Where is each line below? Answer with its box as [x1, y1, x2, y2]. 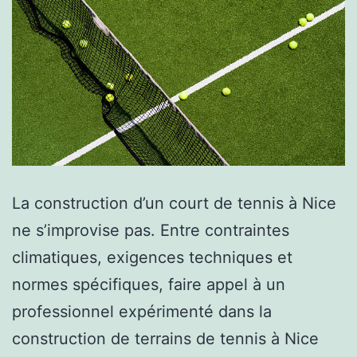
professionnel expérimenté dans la [12, 302, 272, 322]
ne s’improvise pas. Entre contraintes [12, 221, 289, 241]
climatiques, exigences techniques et [12, 248, 292, 268]
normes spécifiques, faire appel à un [12, 275, 285, 295]
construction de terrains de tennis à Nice [12, 329, 319, 349]
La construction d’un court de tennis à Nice [12, 194, 336, 214]
